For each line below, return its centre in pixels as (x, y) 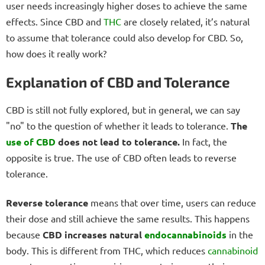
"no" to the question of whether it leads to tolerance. (118, 126)
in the (240, 235)
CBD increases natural (93, 235)
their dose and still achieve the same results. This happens (128, 219)
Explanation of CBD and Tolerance (118, 82)
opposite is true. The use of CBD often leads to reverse (121, 158)
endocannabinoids (185, 235)
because (24, 235)
